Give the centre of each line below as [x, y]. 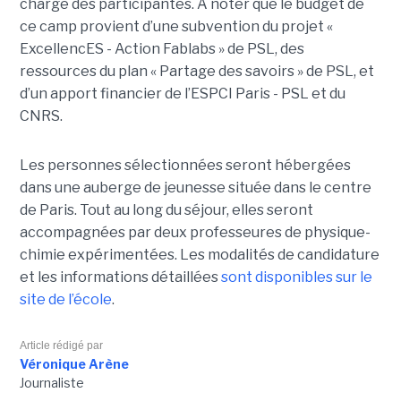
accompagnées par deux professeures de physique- [195, 233]
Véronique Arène [74, 364]
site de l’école [65, 300]
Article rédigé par [61, 346]
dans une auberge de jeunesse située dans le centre [195, 188]
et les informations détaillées [120, 277]
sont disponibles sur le [296, 277]
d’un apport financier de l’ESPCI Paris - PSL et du [182, 94]
